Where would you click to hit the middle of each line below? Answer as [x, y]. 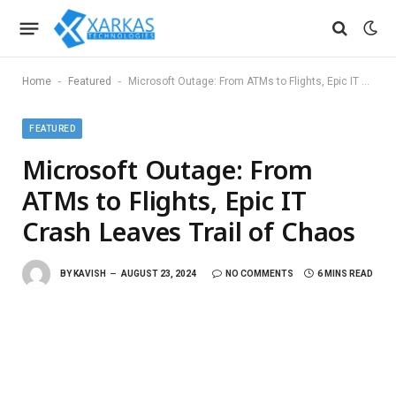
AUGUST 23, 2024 [159, 273]
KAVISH [90, 273]
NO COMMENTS [259, 273]
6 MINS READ [345, 273]
